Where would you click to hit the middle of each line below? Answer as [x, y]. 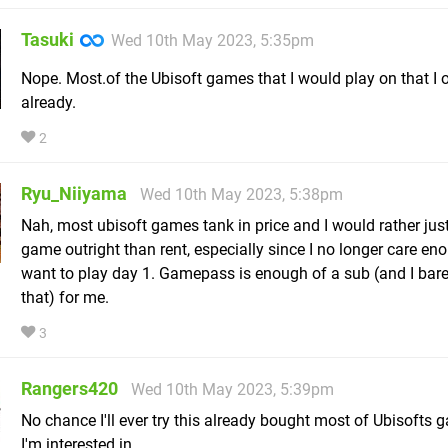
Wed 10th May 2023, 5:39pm [232, 390]
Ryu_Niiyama [74, 194]
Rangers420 [69, 389]
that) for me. [65, 298]
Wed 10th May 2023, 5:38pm [241, 195]
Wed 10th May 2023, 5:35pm [212, 41]
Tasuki [47, 40]
